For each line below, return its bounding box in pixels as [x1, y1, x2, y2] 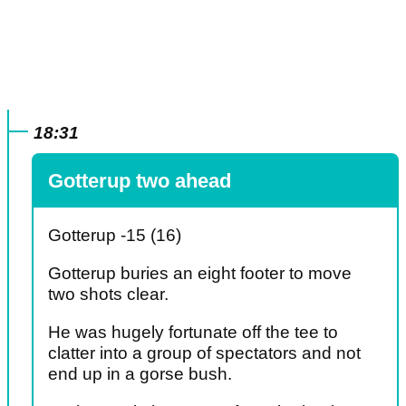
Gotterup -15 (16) [48, 226, 181, 246]
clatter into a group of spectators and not [48, 343, 361, 363]
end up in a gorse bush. [48, 364, 232, 384]
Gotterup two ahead [48, 169, 231, 193]
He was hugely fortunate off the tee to [48, 323, 338, 343]
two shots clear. [48, 285, 169, 304]
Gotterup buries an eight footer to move [48, 264, 352, 284]
